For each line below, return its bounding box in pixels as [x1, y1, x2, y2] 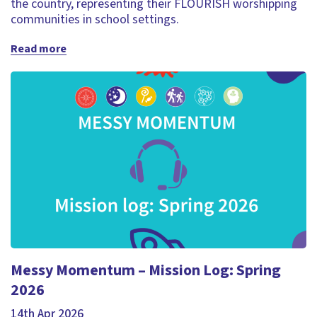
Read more [11, 41, 67, 57]
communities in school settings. [11, 11, 179, 28]
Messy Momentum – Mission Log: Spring [11, 259, 281, 282]
